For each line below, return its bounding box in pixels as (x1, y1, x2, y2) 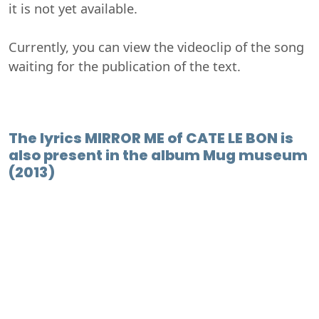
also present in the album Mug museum (9, 145, 308, 165)
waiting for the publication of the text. (9, 57, 241, 75)
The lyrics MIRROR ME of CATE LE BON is (9, 127, 293, 148)
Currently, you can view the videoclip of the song (9, 38, 304, 56)
